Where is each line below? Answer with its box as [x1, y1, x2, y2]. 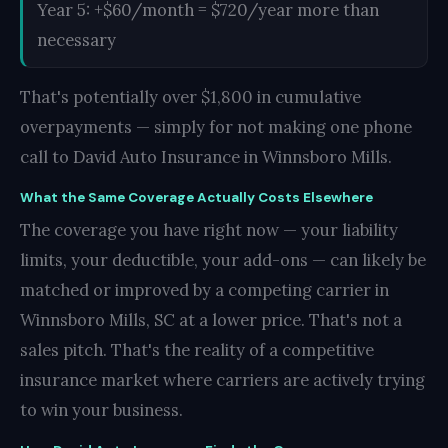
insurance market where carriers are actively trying [20, 368, 425, 391]
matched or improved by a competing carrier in [20, 278, 389, 301]
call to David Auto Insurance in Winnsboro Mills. [20, 145, 392, 168]
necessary [37, 28, 116, 51]
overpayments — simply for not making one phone [20, 115, 412, 138]
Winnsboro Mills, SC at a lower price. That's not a [20, 308, 402, 331]
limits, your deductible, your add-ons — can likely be [20, 248, 426, 271]
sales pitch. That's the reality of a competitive [20, 338, 374, 361]
